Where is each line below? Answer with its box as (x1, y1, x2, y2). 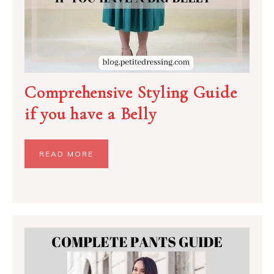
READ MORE (39, 149, 94, 159)
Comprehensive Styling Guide (24, 82, 237, 103)
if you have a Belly (24, 103, 157, 125)
